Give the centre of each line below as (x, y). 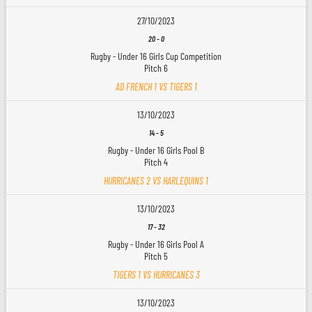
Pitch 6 (156, 68)
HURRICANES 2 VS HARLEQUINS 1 (156, 180)
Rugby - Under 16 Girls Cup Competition (156, 56)
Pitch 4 (156, 162)
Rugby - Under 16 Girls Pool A (156, 244)
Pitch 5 (156, 256)
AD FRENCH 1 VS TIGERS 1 (156, 86)
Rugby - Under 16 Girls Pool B (156, 150)
